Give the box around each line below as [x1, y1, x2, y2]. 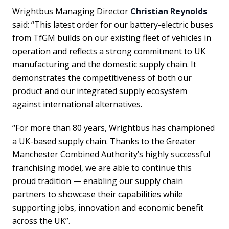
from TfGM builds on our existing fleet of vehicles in [12, 32, 211, 43]
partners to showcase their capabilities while [12, 189, 183, 200]
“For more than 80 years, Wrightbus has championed [12, 122, 215, 133]
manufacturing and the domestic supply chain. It [12, 59, 196, 70]
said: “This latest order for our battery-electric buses [12, 19, 213, 30]
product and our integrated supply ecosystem [12, 85, 187, 97]
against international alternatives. [12, 99, 142, 110]
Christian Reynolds [130, 6, 207, 17]
